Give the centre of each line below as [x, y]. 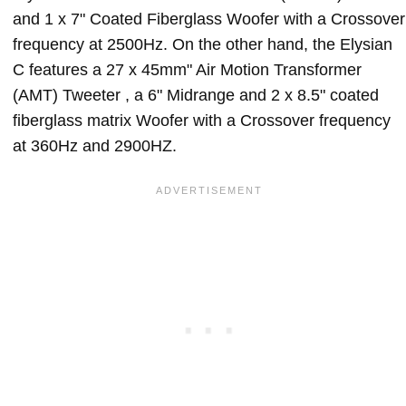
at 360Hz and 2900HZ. [95, 145]
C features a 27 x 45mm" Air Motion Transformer [187, 69]
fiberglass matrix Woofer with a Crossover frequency [202, 120]
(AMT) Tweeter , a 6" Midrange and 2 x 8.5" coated [196, 95]
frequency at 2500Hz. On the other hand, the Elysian [203, 44]
